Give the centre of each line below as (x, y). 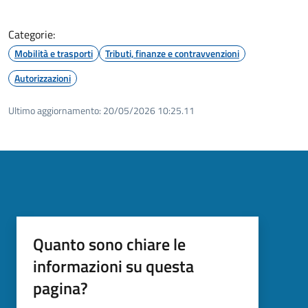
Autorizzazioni (43, 78)
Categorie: (32, 34)
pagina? (60, 288)
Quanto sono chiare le (109, 244)
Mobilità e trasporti (54, 53)
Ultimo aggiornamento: (55, 110)
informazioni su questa (113, 266)
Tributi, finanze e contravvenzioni (172, 53)
